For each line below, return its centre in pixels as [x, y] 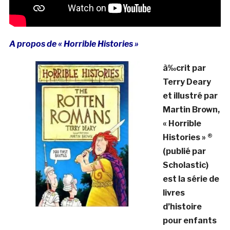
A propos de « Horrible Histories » [74, 44]
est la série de [191, 179]
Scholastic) [185, 165]
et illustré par [190, 96]
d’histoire [182, 207]
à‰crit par [184, 68]
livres [174, 193]
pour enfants [189, 221]
